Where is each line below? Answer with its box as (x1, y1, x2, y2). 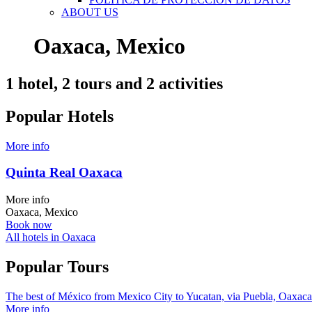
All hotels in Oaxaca (6, 231, 95, 244)
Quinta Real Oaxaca (6, 165, 123, 180)
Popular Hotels (6, 107, 114, 125)
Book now (6, 219, 52, 231)
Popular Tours (6, 258, 109, 276)
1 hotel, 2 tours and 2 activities (6, 74, 223, 93)
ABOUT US (61, 6, 118, 18)
